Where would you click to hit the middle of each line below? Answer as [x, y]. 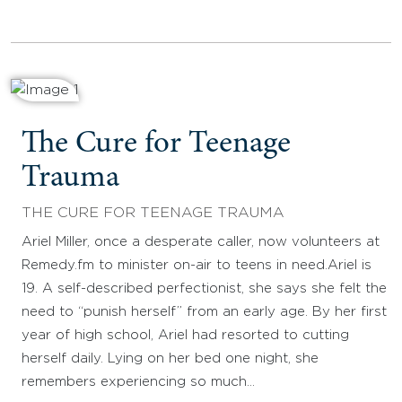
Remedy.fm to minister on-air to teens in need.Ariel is [197, 265]
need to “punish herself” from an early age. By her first [204, 311]
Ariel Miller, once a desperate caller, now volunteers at [201, 241]
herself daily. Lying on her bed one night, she [170, 358]
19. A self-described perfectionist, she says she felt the [204, 288]
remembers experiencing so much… [138, 381]
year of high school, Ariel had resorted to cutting [185, 335]
